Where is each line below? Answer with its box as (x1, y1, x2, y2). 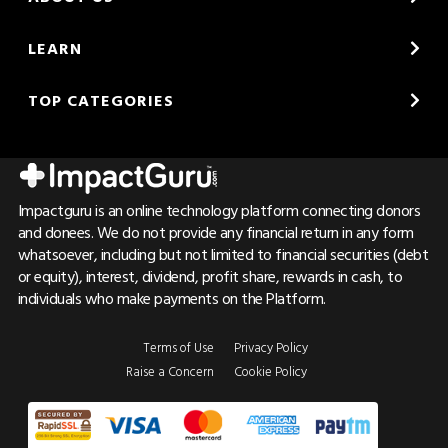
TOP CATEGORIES (27, 88, 174, 113)
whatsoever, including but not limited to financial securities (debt (17, 242, 429, 267)
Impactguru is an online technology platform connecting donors (17, 198, 421, 223)
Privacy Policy (234, 336, 308, 357)
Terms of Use (143, 336, 214, 357)
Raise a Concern (126, 360, 214, 381)
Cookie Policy (234, 360, 307, 381)
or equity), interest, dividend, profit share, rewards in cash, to (17, 264, 403, 289)
